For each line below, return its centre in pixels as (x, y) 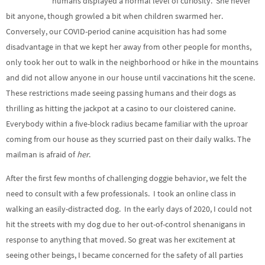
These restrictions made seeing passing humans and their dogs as (121, 93)
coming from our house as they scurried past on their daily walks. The (128, 139)
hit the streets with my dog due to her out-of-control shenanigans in (126, 224)
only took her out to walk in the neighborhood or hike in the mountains (132, 62)
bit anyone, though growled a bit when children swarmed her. (115, 16)
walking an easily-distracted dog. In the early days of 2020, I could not (129, 209)
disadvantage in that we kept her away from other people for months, (129, 46)
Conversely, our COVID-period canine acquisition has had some (116, 31)
